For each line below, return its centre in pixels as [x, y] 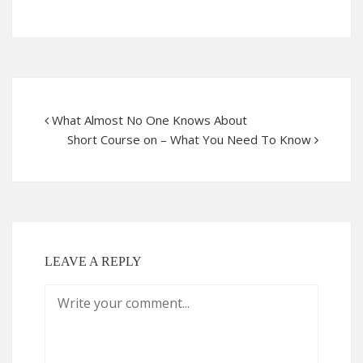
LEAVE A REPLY [93, 261]
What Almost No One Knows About [149, 120]
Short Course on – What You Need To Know [189, 139]
